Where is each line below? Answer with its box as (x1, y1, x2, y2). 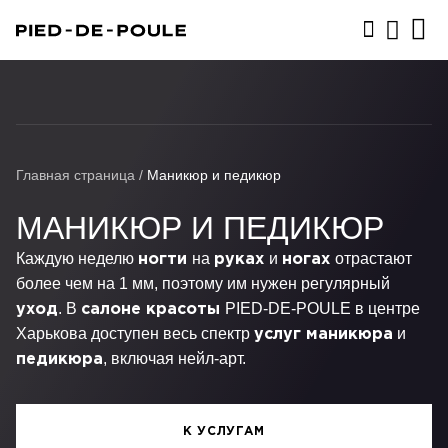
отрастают (335, 250, 412, 267)
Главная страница (16, 167, 135, 183)
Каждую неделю (16, 250, 138, 267)
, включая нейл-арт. (103, 350, 246, 367)
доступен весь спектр (87, 325, 254, 342)
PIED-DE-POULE (225, 300, 351, 317)
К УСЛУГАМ (183, 426, 265, 437)
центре (368, 300, 420, 317)
